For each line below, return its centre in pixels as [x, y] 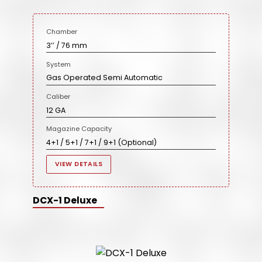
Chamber [62, 32]
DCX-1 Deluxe [65, 200]
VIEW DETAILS [79, 164]
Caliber [58, 96]
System [59, 64]
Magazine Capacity [79, 129]
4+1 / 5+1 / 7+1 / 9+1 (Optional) [102, 142]
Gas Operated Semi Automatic [105, 78]
